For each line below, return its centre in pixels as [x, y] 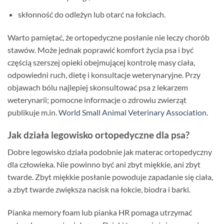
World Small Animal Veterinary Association [132, 112]
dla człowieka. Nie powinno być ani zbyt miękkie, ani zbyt [104, 164]
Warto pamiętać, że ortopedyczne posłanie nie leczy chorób [108, 37]
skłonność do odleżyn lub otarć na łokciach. [91, 14]
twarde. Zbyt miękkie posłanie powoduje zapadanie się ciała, [110, 177]
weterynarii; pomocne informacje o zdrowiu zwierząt [97, 99]
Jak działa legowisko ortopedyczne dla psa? [98, 134]
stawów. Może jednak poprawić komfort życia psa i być [100, 49]
